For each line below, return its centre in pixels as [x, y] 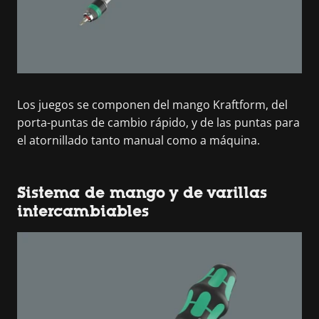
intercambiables [83, 211]
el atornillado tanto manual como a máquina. [138, 140]
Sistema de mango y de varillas [142, 192]
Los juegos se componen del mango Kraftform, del [152, 104]
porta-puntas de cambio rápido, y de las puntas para [158, 122]
